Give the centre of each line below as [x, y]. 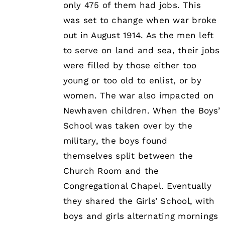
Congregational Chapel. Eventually [137, 186]
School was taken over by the [128, 126]
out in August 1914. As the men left [138, 35]
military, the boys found [115, 141]
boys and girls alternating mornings [141, 216]
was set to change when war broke [140, 20]
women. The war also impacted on [139, 96]
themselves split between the [128, 156]
